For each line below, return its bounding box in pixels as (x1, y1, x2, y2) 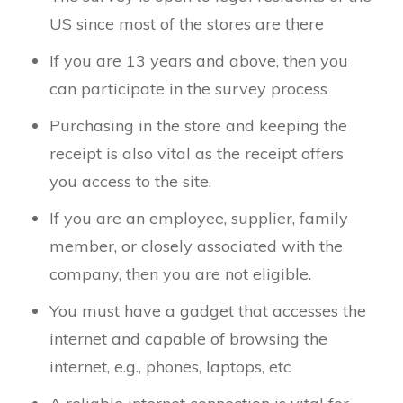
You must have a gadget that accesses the (49, 300, 366, 321)
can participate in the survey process (49, 78, 327, 99)
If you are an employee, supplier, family (49, 208, 348, 228)
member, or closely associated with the (49, 236, 343, 256)
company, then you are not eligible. (49, 264, 311, 284)
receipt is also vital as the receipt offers (49, 143, 344, 164)
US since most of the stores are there (49, 13, 324, 34)
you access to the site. (49, 171, 211, 192)
